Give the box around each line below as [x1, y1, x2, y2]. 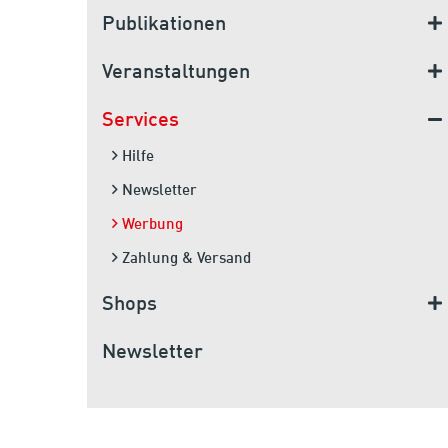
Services [102, 110, 179, 131]
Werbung [122, 218, 183, 233]
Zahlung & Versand [122, 252, 251, 267]
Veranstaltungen [102, 62, 250, 83]
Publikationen [102, 14, 226, 35]
